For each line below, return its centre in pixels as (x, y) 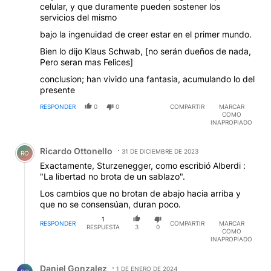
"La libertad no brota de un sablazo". (113, 177)
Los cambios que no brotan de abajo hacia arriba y (140, 194)
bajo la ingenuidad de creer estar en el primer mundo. (146, 34)
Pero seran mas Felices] (87, 62)
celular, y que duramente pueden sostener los (130, 7)
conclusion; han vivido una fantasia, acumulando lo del (147, 79)
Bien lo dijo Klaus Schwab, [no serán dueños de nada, (145, 51)
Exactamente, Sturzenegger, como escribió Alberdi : (143, 166)
